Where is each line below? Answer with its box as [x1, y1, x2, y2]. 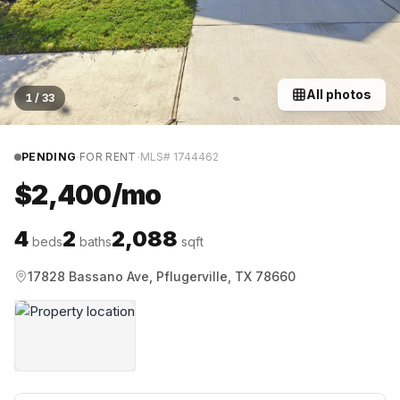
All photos [306, 87, 371, 102]
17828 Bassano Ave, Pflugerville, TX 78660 [28, 269, 296, 284]
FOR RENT [79, 150, 137, 163]
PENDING [21, 150, 77, 163]
